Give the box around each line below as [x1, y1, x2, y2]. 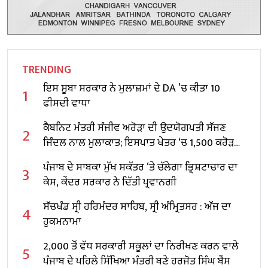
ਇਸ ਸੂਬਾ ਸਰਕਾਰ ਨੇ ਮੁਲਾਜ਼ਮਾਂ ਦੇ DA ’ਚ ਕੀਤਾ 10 [43, 79, 220, 98]
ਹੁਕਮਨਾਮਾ [43, 212, 81, 231]
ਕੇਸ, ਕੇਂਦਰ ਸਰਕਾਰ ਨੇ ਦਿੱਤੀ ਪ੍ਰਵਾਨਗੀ [43, 173, 176, 191]
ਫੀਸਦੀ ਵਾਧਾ [43, 94, 90, 112]
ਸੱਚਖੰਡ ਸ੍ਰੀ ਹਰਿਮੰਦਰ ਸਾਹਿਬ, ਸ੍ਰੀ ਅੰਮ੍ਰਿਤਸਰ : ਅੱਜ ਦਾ [43, 197, 231, 216]
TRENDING [22, 60, 71, 79]
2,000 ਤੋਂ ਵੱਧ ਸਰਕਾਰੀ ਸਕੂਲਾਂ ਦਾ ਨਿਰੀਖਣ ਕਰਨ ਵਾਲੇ [43, 237, 239, 255]
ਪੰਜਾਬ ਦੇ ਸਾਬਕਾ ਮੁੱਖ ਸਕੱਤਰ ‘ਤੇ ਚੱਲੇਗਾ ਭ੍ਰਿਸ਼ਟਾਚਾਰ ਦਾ [43, 158, 237, 176]
